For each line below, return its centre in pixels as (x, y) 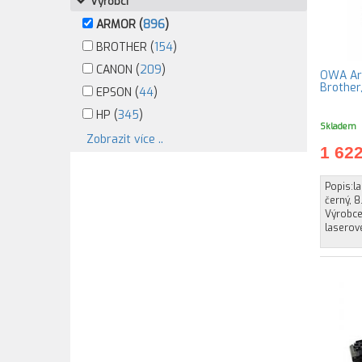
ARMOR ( (118, 25)
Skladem (338, 126)
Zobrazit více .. (125, 139)
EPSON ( (116, 93)
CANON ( (116, 70)
